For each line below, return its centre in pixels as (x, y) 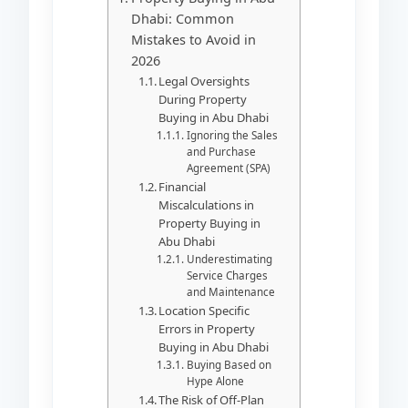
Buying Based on (229, 364)
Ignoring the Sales (232, 135)
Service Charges (227, 275)
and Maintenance (230, 291)
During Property (203, 99)
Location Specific (204, 310)
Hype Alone (215, 381)
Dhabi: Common (182, 18)
